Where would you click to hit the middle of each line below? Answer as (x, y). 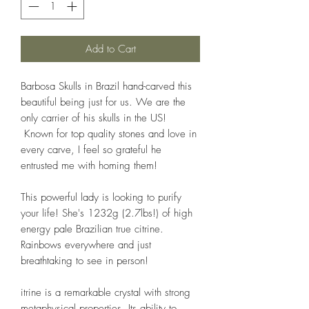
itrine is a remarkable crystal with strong (106, 293)
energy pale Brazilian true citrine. (92, 229)
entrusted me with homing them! (89, 166)
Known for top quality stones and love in (109, 134)
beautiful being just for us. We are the (103, 102)
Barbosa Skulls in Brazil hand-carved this (106, 87)
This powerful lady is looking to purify (101, 198)
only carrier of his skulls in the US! (93, 118)
